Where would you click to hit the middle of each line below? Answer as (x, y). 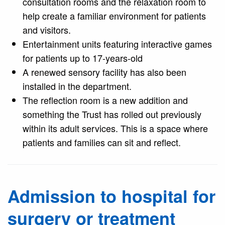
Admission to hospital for (111, 196)
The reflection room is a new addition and (105, 100)
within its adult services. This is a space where (115, 128)
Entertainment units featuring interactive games (117, 44)
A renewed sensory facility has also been (104, 72)
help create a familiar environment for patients (114, 16)
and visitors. (47, 30)
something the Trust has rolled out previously (112, 114)
